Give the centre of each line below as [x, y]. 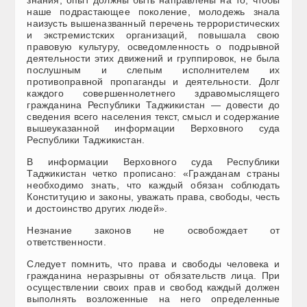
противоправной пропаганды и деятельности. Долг [153, 81]
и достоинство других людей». [97, 208]
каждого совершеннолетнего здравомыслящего [153, 93]
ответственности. [66, 242]
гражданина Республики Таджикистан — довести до [153, 105]
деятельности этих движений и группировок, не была [153, 58]
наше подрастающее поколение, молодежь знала [153, 11]
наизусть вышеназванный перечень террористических [153, 23]
